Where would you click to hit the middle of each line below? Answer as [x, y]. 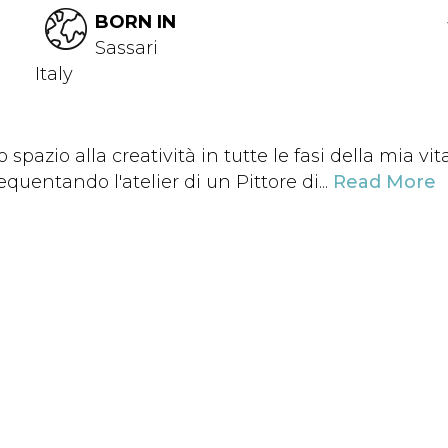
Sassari [126, 48]
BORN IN [135, 22]
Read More [384, 182]
